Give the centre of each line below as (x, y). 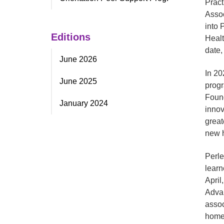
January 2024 (84, 103)
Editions (71, 37)
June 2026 (78, 59)
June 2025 (78, 81)
